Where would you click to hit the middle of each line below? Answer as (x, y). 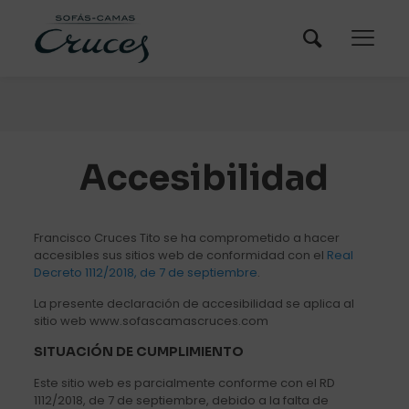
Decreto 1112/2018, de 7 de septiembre (145, 272)
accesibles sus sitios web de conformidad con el (180, 255)
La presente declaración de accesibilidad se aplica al (194, 303)
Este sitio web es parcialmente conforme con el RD (184, 383)
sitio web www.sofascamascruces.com (151, 320)
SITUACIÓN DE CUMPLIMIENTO (138, 351)
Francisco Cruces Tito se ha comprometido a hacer (186, 237)
